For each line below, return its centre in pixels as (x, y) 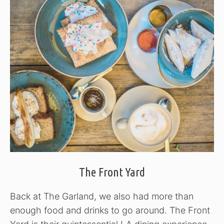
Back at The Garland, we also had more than (102, 196)
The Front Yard (112, 172)
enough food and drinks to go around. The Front (110, 210)
